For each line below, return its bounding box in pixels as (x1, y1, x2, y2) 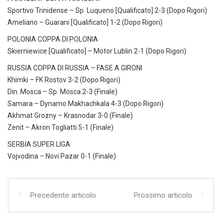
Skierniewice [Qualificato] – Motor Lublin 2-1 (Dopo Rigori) (7, 47, 186, 55)
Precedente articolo (30, 191, 96, 200)
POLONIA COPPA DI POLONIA (7, 35, 98, 44)
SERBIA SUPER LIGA (7, 140, 70, 149)
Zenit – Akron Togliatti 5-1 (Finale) (7, 123, 113, 132)
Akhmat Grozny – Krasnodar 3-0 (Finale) (7, 111, 133, 120)
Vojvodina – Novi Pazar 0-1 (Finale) (7, 152, 116, 161)
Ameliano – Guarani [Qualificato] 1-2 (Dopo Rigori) (7, 18, 163, 27)
